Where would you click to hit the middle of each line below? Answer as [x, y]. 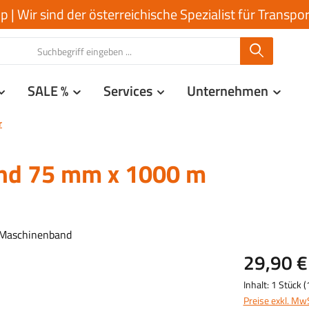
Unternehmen [228, 90]
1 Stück [287, 284]
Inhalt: [257, 284]
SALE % [48, 90]
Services [128, 90]
